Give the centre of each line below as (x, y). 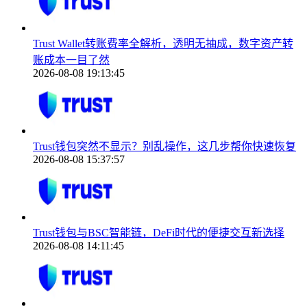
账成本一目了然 (71, 60)
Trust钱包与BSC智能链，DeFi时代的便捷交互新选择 (159, 232)
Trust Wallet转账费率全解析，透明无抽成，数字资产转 (163, 43)
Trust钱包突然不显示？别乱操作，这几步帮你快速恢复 (164, 146)
